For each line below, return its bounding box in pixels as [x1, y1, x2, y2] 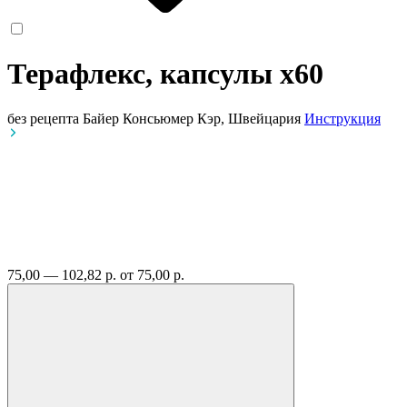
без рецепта [7, 110, 79, 126]
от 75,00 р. [120, 266, 184, 283]
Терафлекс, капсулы [7, 57, 280, 91]
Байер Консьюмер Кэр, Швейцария [83, 110, 304, 126]
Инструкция [304, 110, 381, 126]
